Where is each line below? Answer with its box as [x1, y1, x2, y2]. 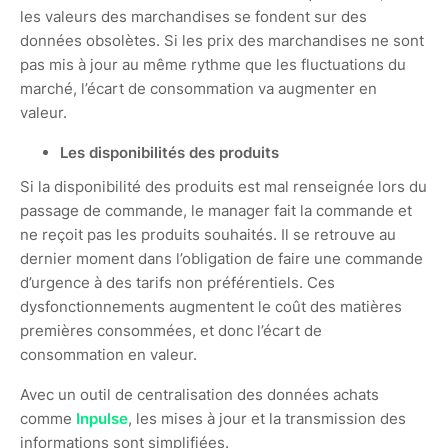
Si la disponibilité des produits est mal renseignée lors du [20, 176, 427, 196]
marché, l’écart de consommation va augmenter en [20, 78, 377, 98]
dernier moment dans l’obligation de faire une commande [20, 248, 423, 268]
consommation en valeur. [20, 344, 197, 364]
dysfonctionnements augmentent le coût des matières [20, 296, 402, 316]
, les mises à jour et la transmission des [128, 408, 406, 428]
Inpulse [76, 408, 128, 428]
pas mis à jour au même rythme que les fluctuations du [20, 54, 406, 74]
